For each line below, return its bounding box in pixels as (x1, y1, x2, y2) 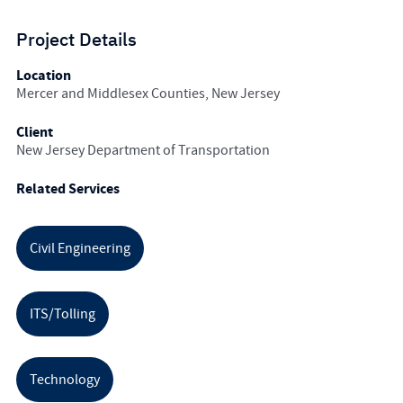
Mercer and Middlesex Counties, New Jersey (15, 85, 280, 103)
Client (15, 121, 53, 142)
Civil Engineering (30, 239, 131, 258)
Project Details (15, 27, 137, 52)
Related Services (15, 178, 120, 199)
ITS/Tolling (30, 305, 96, 324)
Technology (30, 371, 101, 390)
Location (15, 66, 71, 86)
